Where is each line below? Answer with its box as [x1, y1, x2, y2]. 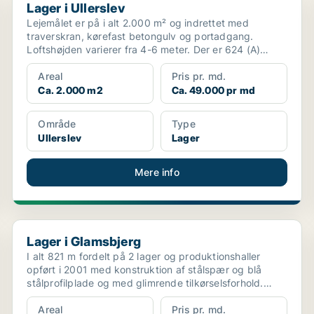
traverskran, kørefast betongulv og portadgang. [27, 30, 254, 42]
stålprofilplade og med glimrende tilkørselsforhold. [27, 277, 264, 289]
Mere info [135, 166, 179, 178]
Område [38, 118, 76, 130]
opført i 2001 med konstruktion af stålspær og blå [27, 264, 262, 275]
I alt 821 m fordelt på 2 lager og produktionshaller [27, 250, 261, 262]
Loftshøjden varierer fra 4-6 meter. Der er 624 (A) [27, 43, 261, 55]
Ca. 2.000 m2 [38, 84, 103, 96]
